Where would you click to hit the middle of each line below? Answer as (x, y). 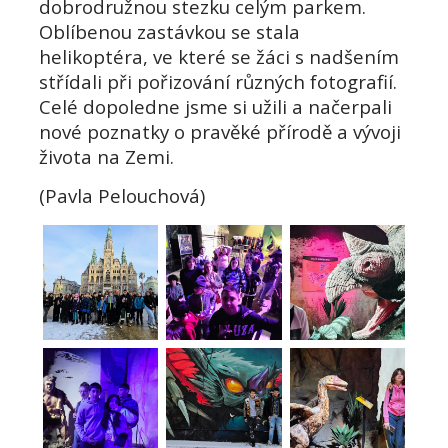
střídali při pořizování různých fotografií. (218, 81)
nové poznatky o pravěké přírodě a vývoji (220, 131)
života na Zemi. (106, 156)
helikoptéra (91, 56)
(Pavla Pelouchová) (122, 195)
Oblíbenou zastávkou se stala (169, 31)
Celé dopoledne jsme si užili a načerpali (215, 106)
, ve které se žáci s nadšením (271, 56)
